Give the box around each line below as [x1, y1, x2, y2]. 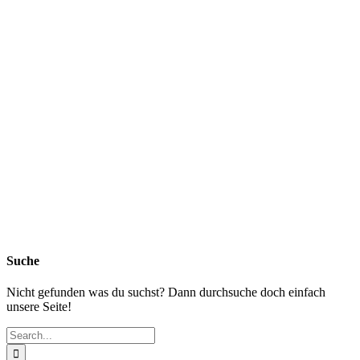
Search [6, 326, 40, 341]
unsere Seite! [6, 300, 72, 314]
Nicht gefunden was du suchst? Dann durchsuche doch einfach [6, 285, 325, 300]
